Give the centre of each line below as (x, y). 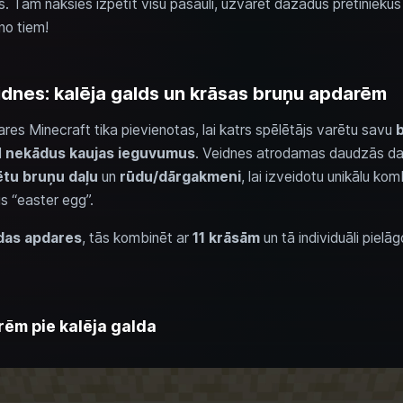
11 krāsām (226, 238)
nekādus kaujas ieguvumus (100, 153)
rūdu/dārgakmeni (180, 177)
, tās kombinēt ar (137, 238)
